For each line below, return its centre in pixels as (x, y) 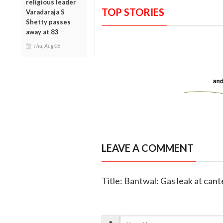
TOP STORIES (133, 12)
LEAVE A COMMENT (147, 148)
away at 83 (42, 32)
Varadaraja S (45, 12)
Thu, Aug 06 (47, 45)
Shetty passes (48, 22)
